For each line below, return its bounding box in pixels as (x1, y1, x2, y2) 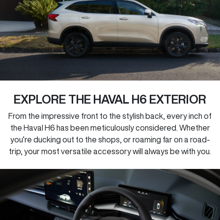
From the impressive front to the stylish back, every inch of (8, 112, 212, 120)
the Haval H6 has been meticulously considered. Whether (10, 124, 210, 132)
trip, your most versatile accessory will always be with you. (9, 147, 211, 156)
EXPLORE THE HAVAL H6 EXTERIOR (14, 93, 206, 106)
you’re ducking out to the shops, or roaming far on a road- (10, 136, 210, 144)
